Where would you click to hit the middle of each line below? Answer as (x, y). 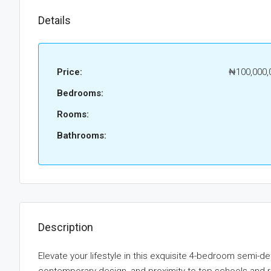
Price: (70, 72)
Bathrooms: (82, 135)
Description (66, 227)
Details (54, 20)
